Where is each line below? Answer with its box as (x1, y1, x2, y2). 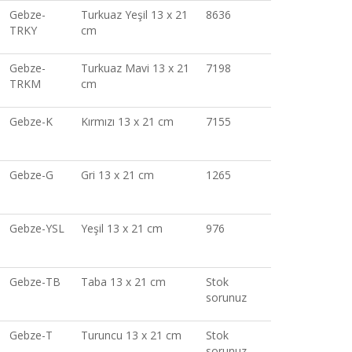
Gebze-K (9, 114, 53, 130)
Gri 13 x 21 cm (81, 167, 155, 183)
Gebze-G (9, 167, 54, 183)
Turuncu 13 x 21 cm (81, 328, 182, 343)
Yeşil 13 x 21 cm (81, 221, 163, 236)
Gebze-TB (9, 274, 61, 290)
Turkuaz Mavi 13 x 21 (81, 60, 190, 76)
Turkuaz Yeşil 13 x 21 (81, 7, 189, 23)
